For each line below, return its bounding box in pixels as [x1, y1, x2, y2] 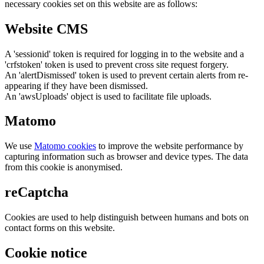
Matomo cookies [34, 141, 96, 151]
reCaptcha [5, 184, 68, 200]
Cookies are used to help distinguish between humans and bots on [5, 212, 249, 223]
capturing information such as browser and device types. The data [5, 151, 248, 162]
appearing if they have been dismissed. [5, 80, 148, 91]
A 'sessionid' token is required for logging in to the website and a [5, 48, 244, 59]
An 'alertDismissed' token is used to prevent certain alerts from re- [5, 70, 248, 80]
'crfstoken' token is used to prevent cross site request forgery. [5, 59, 229, 70]
